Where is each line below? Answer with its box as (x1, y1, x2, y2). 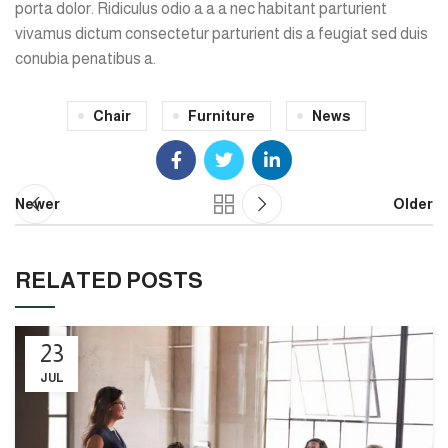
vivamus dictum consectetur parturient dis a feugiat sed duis (15, 25, 428, 43)
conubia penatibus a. (15, 50, 156, 68)
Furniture (188, 108, 255, 125)
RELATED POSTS (15, 268, 203, 294)
